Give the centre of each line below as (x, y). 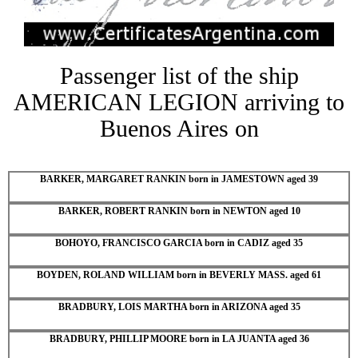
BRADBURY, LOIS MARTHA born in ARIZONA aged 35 (179, 306)
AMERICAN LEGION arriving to (179, 101)
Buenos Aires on (179, 128)
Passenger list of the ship (179, 75)
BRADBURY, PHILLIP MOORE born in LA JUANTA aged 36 (179, 338)
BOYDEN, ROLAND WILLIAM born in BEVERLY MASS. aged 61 (179, 274)
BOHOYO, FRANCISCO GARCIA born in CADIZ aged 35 (179, 243)
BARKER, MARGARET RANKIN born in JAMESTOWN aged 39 (179, 179)
